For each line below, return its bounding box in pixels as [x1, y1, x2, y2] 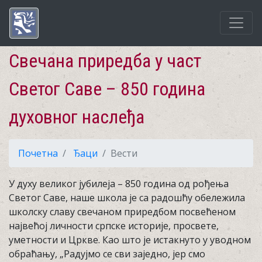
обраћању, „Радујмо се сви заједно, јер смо [9, 247, 205, 260]
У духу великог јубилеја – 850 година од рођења [9, 177, 229, 190]
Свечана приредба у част [9, 50, 201, 72]
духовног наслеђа [9, 106, 144, 128]
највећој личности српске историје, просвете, [9, 219, 219, 232]
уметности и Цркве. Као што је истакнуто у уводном [9, 233, 251, 246]
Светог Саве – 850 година [9, 78, 205, 100]
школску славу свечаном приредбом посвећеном [9, 205, 236, 218]
